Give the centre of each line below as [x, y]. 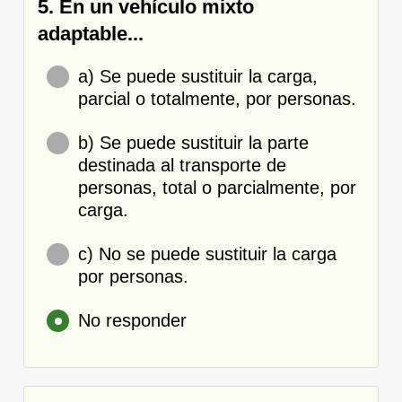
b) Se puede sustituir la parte [193, 142]
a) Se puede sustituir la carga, [198, 76]
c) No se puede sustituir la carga [207, 253]
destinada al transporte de [182, 165]
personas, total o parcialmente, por [217, 187]
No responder [132, 320]
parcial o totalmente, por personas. [217, 98]
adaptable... [91, 33]
